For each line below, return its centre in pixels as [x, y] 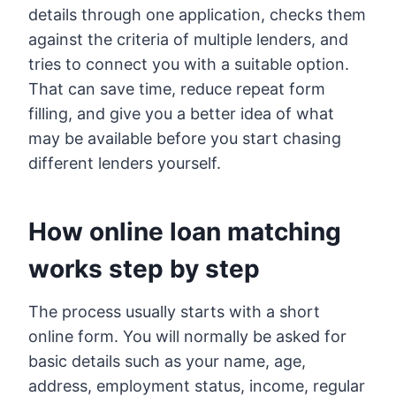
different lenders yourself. [125, 163]
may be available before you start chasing [185, 138]
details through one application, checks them [197, 14]
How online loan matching [185, 231]
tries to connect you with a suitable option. [189, 64]
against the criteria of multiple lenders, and [188, 39]
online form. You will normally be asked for [187, 336]
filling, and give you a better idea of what [181, 113]
